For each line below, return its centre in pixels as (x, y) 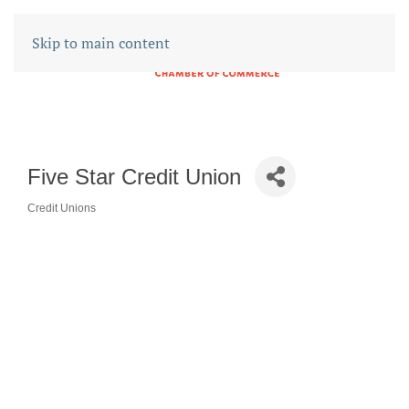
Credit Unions (62, 208)
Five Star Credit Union (134, 176)
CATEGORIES (84, 221)
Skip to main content (101, 43)
